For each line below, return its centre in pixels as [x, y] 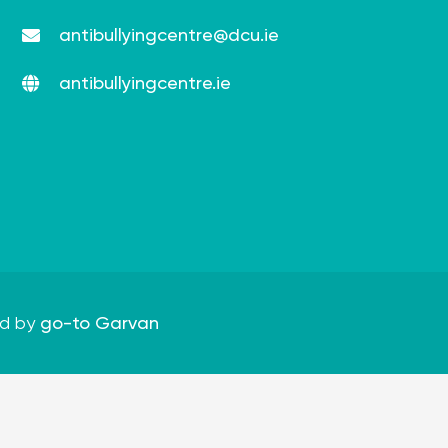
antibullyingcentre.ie [145, 82]
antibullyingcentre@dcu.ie [169, 34]
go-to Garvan [99, 322]
